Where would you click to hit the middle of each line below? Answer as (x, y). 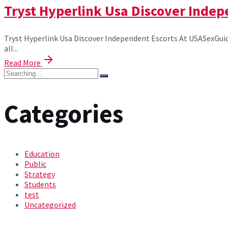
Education (42, 154)
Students (40, 184)
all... (11, 48)
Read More (23, 63)
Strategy (40, 174)
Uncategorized (50, 205)
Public (35, 164)
